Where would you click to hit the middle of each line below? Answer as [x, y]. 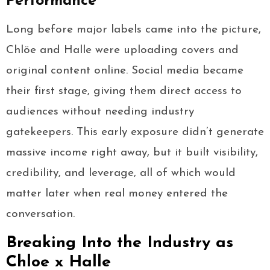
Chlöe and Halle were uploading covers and [122, 51]
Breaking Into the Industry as [120, 243]
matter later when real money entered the [117, 194]
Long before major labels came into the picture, [133, 30]
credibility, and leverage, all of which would [121, 174]
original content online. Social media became [125, 71]
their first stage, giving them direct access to [124, 92]
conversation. [40, 215]
